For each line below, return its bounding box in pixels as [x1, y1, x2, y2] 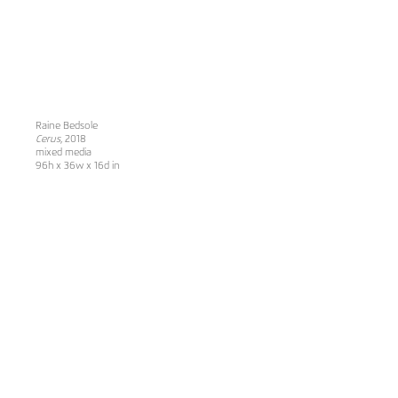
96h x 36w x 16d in [36, 160, 120, 171]
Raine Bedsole [36, 120, 98, 131]
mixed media [36, 147, 92, 157]
